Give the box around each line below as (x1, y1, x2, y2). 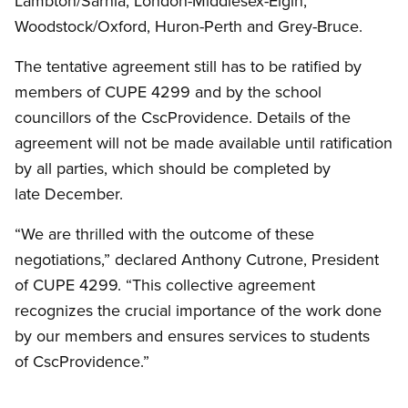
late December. (15, 182, 123, 206)
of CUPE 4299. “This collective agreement (15, 273, 315, 297)
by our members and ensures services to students (15, 324, 370, 348)
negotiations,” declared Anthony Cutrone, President (15, 248, 379, 271)
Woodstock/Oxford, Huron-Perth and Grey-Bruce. (15, 15, 367, 38)
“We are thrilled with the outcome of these (15, 222, 314, 246)
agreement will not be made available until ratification (15, 131, 393, 155)
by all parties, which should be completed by (15, 157, 331, 180)
